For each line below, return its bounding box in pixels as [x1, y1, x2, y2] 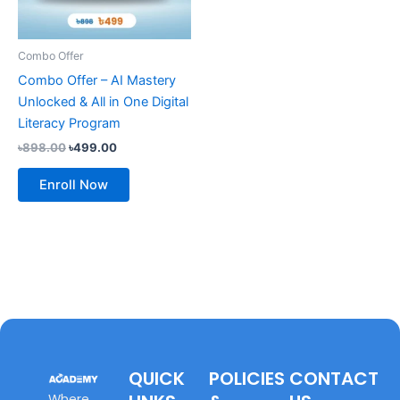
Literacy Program [18, 114, 121, 131]
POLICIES [208, 365, 285, 391]
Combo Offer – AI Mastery [18, 71, 176, 88]
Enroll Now [39, 176, 108, 193]
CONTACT [289, 365, 379, 391]
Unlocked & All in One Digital [18, 93, 188, 110]
